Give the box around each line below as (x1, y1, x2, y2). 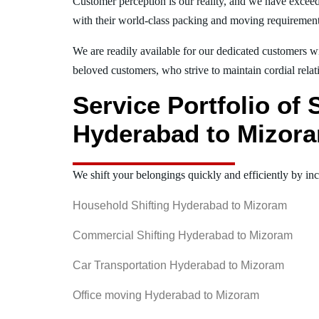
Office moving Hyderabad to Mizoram (73, 288, 259, 301)
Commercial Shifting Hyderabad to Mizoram (73, 229, 293, 241)
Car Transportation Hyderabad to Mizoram (73, 258, 284, 271)
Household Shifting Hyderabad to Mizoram (73, 199, 287, 211)
